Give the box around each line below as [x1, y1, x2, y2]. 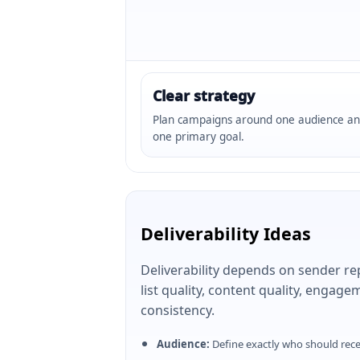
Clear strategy [153, 86, 255, 105]
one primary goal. [153, 129, 244, 144]
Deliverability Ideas [141, 222, 311, 245]
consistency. [141, 301, 215, 319]
